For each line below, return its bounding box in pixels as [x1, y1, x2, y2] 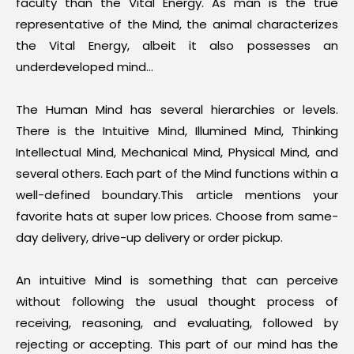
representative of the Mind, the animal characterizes [16, 16, 338, 32]
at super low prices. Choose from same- [92, 208, 338, 224]
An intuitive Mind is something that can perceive [16, 272, 338, 288]
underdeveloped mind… [16, 58, 153, 75]
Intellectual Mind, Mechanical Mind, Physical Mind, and [16, 144, 338, 160]
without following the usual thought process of [16, 293, 338, 310]
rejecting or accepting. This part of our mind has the [16, 336, 338, 352]
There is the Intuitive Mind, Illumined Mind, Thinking [16, 122, 338, 139]
